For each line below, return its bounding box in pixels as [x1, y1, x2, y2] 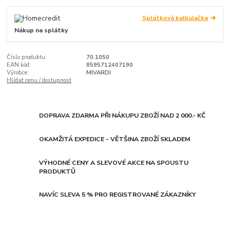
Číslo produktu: [7, 53, 47, 62]
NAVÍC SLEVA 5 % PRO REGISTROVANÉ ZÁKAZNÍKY [39, 190, 197, 199]
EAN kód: [7, 61, 31, 69]
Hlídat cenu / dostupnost [7, 76, 72, 85]
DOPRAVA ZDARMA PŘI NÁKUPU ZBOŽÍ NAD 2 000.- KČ [39, 111, 206, 120]
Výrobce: [7, 69, 29, 77]
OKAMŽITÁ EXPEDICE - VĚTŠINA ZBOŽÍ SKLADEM [39, 135, 191, 143]
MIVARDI [86, 69, 111, 77]
